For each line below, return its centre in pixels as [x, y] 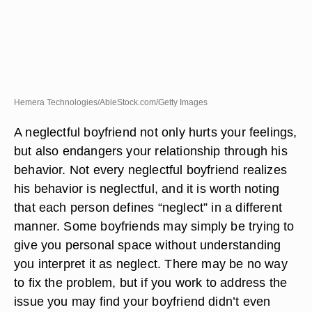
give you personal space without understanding [148, 245]
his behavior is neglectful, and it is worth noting [147, 188]
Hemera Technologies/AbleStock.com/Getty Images [111, 102]
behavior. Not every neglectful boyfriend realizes [151, 170]
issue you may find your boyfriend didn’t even [142, 301]
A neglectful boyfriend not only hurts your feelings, [156, 132]
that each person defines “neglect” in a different [148, 207]
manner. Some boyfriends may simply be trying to [154, 226]
